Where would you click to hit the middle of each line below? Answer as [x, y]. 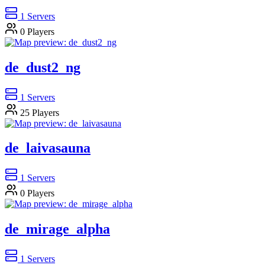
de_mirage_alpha [57, 229]
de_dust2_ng [43, 67]
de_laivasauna [48, 148]
